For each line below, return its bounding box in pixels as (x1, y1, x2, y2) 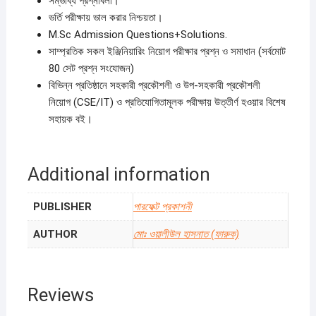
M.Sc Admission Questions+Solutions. (48, 28, 227, 42)
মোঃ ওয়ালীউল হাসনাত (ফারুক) (133, 228, 239, 241)
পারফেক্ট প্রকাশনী (133, 200, 192, 214)
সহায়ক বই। (48, 113, 92, 126)
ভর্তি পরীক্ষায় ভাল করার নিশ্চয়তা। (48, 11, 163, 25)
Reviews (27, 284, 94, 306)
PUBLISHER (32, 200, 92, 214)
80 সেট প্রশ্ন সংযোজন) (48, 62, 134, 75)
